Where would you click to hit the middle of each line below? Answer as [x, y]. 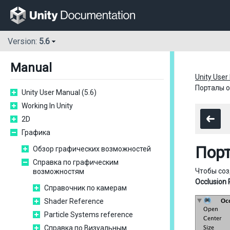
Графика [36, 132]
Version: [23, 42]
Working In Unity [47, 106]
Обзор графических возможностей [92, 149]
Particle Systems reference [89, 215]
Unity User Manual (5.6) [59, 92]
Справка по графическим [76, 162]
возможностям [59, 171]
